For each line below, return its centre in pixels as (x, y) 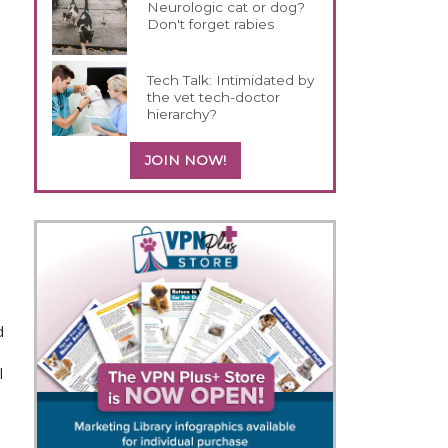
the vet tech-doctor (214, 96)
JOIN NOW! (185, 159)
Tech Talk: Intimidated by (231, 79)
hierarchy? (182, 113)
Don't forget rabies (211, 23)
